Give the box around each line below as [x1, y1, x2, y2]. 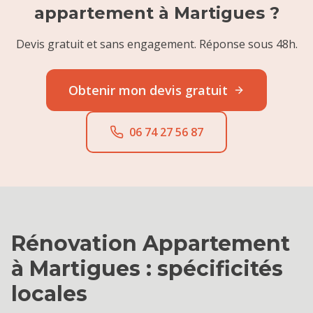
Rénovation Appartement [11, 231, 290, 256]
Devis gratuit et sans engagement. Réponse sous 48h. [15, 36, 298, 52]
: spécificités [140, 256, 283, 282]
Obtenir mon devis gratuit [68, 82, 228, 99]
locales [11, 281, 87, 307]
